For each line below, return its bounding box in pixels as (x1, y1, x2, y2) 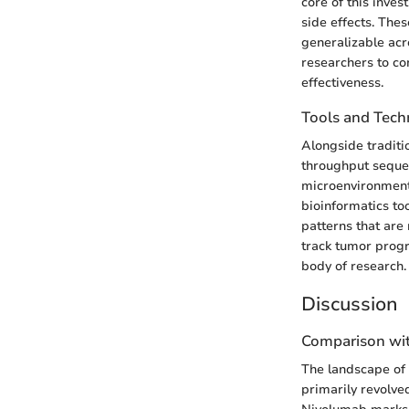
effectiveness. (301, 74, 383, 92)
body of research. (301, 257, 406, 276)
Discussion (301, 291, 398, 318)
